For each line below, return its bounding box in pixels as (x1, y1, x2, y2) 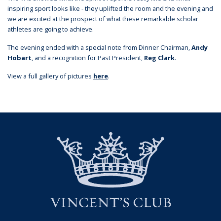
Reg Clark (144, 53, 175, 62)
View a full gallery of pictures (7, 71, 93, 80)
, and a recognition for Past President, (32, 53, 144, 62)
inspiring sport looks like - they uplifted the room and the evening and (7, 3, 213, 13)
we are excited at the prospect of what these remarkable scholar (7, 14, 198, 23)
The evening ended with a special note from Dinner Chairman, (7, 42, 191, 52)
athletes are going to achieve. (7, 24, 95, 34)
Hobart (7, 53, 32, 62)
